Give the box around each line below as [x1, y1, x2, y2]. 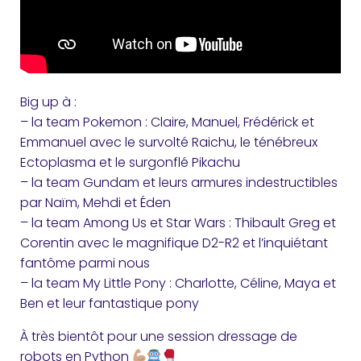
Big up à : [20, 92, 77, 111]
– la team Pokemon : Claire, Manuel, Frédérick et [20, 112, 314, 131]
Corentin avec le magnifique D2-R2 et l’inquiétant [20, 233, 328, 252]
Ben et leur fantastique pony [20, 293, 199, 313]
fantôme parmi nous [20, 253, 150, 272]
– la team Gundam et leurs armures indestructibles [20, 172, 338, 192]
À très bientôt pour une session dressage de [20, 326, 297, 346]
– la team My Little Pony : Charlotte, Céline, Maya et [20, 273, 336, 293]
